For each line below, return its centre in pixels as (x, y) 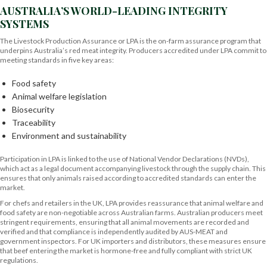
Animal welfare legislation (59, 96)
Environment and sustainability (69, 136)
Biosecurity (33, 109)
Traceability (34, 122)
